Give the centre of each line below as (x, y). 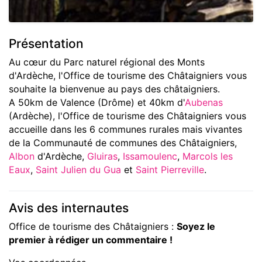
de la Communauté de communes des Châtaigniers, (123, 143)
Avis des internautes (69, 208)
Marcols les (208, 156)
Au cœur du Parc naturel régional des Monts (107, 62)
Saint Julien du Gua (78, 170)
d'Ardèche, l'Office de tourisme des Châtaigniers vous (128, 76)
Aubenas (204, 103)
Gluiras (102, 156)
